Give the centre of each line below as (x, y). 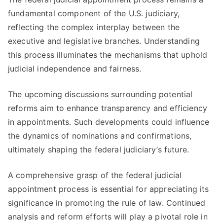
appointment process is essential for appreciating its (109, 189)
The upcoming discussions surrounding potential (100, 94)
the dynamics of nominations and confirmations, (100, 136)
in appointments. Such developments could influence (109, 122)
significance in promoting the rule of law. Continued (107, 203)
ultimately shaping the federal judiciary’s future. (99, 149)
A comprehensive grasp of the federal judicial (95, 175)
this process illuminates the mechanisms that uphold (108, 55)
